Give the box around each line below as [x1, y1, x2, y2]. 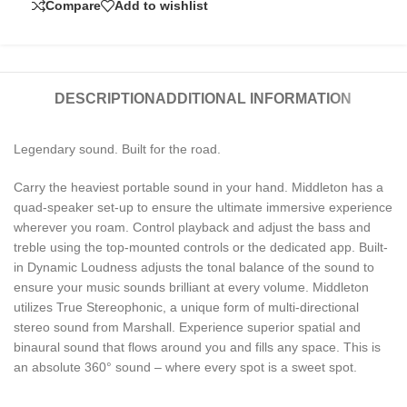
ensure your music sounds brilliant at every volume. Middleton [14, 279, 369, 294]
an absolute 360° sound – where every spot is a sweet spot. [14, 359, 357, 374]
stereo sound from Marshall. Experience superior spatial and [14, 319, 361, 334]
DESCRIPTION [55, 90, 156, 106]
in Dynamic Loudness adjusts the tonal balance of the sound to [14, 259, 374, 274]
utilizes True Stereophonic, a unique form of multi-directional [14, 299, 359, 314]
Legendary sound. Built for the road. [14, 141, 221, 156]
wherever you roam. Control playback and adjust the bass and [14, 219, 371, 234]
